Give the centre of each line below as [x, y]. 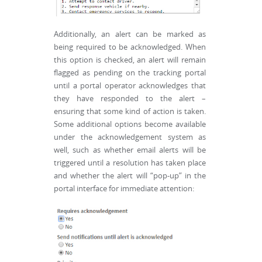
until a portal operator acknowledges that [130, 86]
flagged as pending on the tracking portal [130, 73]
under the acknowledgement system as [130, 137]
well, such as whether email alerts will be [130, 150]
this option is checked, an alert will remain [130, 60]
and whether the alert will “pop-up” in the [130, 176]
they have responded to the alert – [130, 99]
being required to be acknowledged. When [130, 47]
